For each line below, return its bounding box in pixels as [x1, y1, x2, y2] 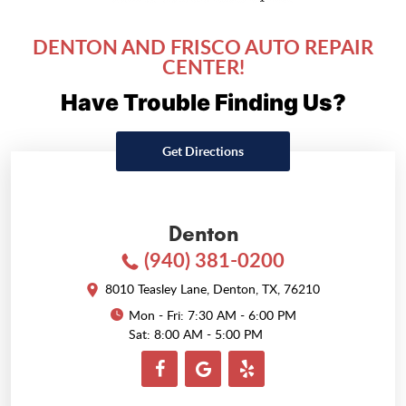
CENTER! [161, 53, 245, 82]
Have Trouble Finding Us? [60, 89, 346, 117]
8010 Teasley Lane [104, 280, 207, 298]
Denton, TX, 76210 [212, 280, 320, 298]
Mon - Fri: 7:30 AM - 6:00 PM [128, 306, 296, 324]
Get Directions [162, 142, 244, 160]
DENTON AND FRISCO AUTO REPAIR [33, 33, 373, 62]
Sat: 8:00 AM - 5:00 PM [128, 325, 263, 343]
